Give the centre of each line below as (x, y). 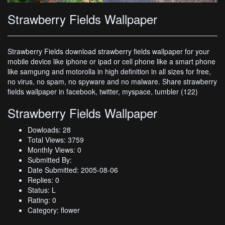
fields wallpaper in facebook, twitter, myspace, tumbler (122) (103, 91)
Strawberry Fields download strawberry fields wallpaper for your (108, 51)
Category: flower (54, 210)
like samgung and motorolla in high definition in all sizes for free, (109, 71)
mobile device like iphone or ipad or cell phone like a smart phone (111, 61)
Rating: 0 (42, 200)
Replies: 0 (43, 180)
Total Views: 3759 (56, 139)
